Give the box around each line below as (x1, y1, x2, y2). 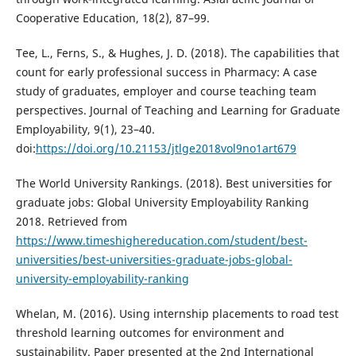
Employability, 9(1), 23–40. (15, 121, 155, 137)
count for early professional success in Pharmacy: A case (15, 64, 317, 79)
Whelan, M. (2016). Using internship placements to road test (15, 306, 339, 322)
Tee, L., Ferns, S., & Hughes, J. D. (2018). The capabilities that (15, 44, 339, 60)
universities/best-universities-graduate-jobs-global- (15, 252, 292, 267)
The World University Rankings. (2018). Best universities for (15, 176, 332, 191)
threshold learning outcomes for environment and (15, 325, 284, 341)
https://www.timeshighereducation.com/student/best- (15, 233, 308, 248)
